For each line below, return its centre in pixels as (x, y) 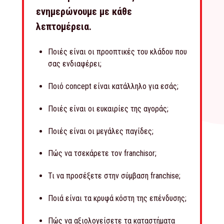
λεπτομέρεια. (64, 27)
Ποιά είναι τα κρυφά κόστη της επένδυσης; (117, 198)
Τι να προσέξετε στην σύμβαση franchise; (114, 176)
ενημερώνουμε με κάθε (84, 12)
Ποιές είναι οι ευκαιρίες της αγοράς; (108, 108)
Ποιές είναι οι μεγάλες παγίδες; (101, 131)
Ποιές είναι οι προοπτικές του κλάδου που (117, 52)
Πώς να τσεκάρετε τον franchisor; (102, 153)
